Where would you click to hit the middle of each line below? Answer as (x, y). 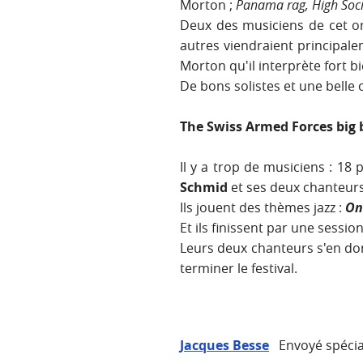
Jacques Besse (224, 346)
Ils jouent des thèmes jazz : (263, 208)
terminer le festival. (239, 269)
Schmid (204, 188)
